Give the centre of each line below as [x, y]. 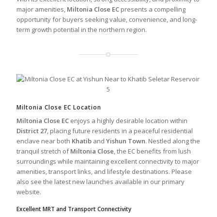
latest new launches [84, 181]
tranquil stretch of [43, 151]
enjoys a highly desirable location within [128, 120]
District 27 [31, 131]
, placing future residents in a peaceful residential [120, 131]
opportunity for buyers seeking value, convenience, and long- [107, 19]
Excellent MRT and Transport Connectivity [74, 209]
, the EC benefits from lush [152, 151]
